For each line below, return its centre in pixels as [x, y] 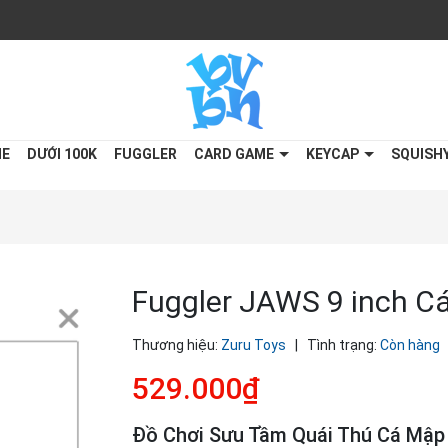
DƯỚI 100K [62, 154]
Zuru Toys [255, 345]
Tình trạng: [342, 345]
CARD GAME [235, 154]
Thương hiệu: [175, 345]
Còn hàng [410, 345]
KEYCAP [334, 154]
